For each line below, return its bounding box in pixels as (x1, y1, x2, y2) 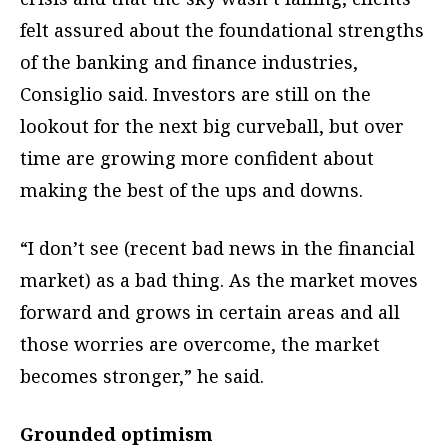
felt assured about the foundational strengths (20, 18, 424, 43)
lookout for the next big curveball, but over (20, 114, 404, 139)
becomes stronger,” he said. (20, 364, 264, 389)
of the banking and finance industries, (20, 50, 358, 75)
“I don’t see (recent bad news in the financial (20, 236, 415, 261)
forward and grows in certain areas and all (20, 300, 400, 325)
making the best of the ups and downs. (20, 178, 363, 203)
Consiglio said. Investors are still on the (20, 82, 371, 107)
